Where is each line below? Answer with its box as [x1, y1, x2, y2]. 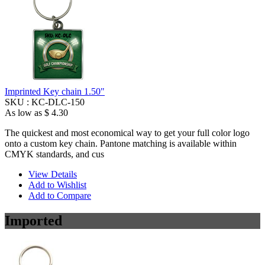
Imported [5, 212, 62, 228]
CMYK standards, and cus [5, 148, 104, 159]
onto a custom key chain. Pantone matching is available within [5, 138, 237, 148]
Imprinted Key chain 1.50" [5, 86, 105, 96]
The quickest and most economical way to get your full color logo [5, 127, 250, 138]
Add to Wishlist [28, 179, 86, 190]
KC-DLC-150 [31, 96, 85, 107]
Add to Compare [28, 190, 91, 201]
